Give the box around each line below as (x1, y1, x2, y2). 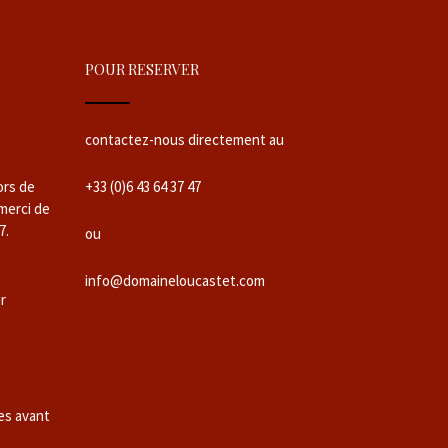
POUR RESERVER (84, 60, 199, 79)
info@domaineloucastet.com (84, 271, 265, 290)
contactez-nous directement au (84, 130, 284, 149)
